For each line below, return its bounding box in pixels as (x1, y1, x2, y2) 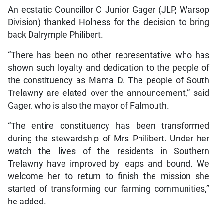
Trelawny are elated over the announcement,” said (7, 88, 210, 98)
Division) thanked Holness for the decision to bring (7, 17, 210, 27)
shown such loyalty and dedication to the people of (7, 62, 210, 73)
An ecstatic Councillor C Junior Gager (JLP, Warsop (7, 4, 210, 15)
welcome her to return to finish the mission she (7, 171, 210, 181)
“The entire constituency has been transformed (7, 121, 210, 131)
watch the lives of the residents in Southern (7, 146, 210, 156)
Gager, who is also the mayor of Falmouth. (7, 100, 169, 110)
